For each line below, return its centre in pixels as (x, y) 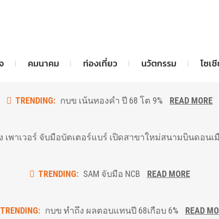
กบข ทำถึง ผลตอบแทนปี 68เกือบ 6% (111, 210)
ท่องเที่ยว (100, 63)
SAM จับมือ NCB (111, 174)
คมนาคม (44, 63)
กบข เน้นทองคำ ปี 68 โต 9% (111, 100)
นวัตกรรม (159, 63)
